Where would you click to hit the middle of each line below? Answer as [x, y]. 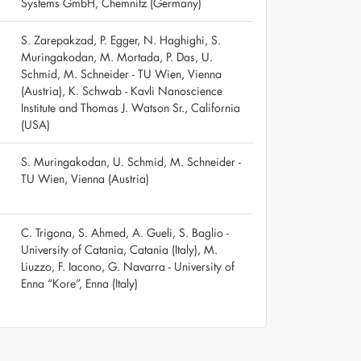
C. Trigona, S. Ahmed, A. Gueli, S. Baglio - [125, 232]
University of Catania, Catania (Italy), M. [119, 249]
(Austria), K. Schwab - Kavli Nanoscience [122, 90]
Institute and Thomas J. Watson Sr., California [131, 107]
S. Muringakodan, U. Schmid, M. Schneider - [131, 161]
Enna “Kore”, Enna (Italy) [79, 283]
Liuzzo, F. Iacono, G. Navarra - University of [128, 266]
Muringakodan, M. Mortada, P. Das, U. [117, 56]
